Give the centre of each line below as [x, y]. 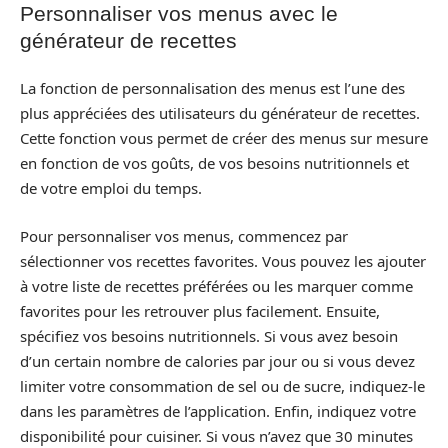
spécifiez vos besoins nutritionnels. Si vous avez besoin [209, 335]
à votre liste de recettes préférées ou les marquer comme [216, 285]
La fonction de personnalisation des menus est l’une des [212, 88]
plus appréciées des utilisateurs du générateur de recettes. [220, 113]
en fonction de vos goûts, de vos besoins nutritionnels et [214, 163]
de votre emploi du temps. [111, 188]
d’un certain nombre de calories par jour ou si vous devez [217, 360]
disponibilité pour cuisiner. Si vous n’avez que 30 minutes [216, 435]
